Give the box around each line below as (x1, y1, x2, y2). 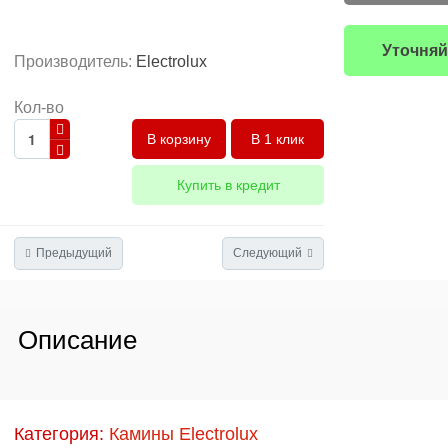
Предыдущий (36, 246, 112, 260)
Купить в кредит (176, 177, 280, 193)
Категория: (14, 424, 109, 444)
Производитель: (14, 53, 136, 70)
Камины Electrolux (109, 424, 258, 444)
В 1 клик (251, 131, 304, 147)
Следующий (233, 246, 302, 260)
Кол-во (14, 99, 64, 116)
